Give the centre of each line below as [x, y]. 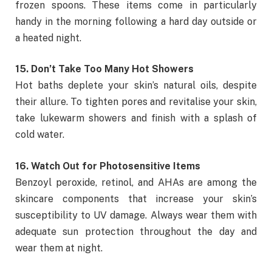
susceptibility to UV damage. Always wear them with [136, 215]
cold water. [40, 135]
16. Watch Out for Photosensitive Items [108, 166]
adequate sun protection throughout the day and [136, 231]
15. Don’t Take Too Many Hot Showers [104, 69]
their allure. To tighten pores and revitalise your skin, [136, 102]
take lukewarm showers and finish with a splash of [136, 118]
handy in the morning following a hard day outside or [136, 21]
